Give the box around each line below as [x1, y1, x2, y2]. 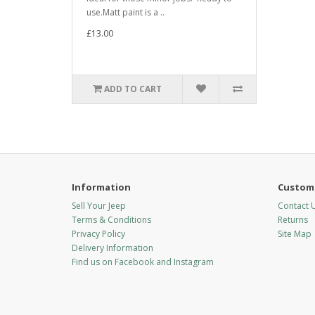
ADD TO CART [104, 82, 162, 95]
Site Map [277, 227, 311, 240]
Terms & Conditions [72, 213, 151, 226]
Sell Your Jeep [72, 199, 126, 212]
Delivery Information [72, 241, 153, 254]
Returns [277, 213, 308, 226]
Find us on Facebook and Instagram [72, 255, 214, 268]
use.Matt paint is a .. [86, 6, 165, 18]
